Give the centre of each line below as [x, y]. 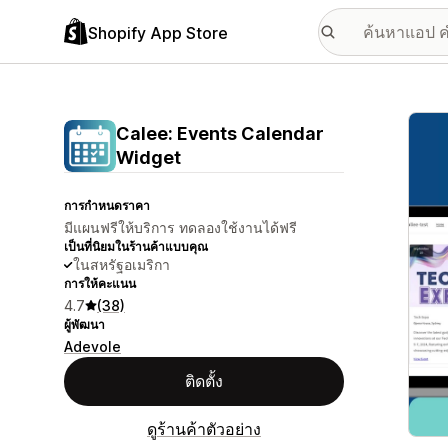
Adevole [92, 346]
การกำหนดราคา [107, 205]
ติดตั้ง [204, 381]
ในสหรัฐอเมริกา [121, 264]
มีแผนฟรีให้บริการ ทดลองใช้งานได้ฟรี [180, 227]
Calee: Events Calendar [220, 133]
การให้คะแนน [100, 283]
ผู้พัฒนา [84, 324]
